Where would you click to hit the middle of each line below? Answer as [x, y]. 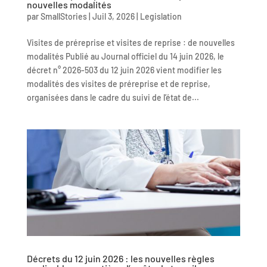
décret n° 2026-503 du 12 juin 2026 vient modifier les [124, 70]
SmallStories [63, 16]
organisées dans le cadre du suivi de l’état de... [113, 97]
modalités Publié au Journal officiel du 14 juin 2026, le [125, 56]
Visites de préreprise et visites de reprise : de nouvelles [131, 42]
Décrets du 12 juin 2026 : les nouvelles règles [120, 258]
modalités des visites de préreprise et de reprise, [118, 83]
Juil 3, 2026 [113, 16]
